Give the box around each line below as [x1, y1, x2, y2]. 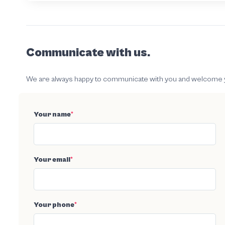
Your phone [34, 200, 74, 209]
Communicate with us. [26, 45, 150, 60]
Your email [34, 155, 70, 164]
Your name [34, 110, 71, 119]
